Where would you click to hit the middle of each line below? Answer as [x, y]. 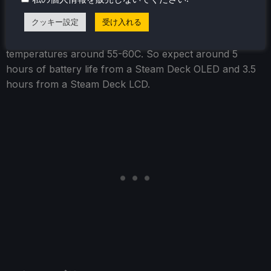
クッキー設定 [55, 21]
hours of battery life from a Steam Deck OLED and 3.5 [131, 69]
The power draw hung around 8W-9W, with [107, 38]
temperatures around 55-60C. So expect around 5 [122, 54]
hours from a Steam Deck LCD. [78, 84]
